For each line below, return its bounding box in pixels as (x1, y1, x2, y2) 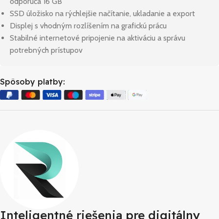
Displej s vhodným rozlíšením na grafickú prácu (10, 21, 167, 31)
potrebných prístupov (10, 45, 83, 55)
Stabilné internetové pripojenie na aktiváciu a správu (10, 33, 185, 43)
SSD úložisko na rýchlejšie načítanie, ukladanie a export (10, 9, 195, 19)
